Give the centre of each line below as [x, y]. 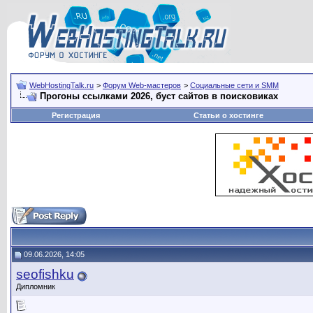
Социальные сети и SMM [234, 85]
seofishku [45, 274]
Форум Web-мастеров [142, 85]
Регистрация [76, 115]
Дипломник [36, 286]
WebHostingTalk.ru [61, 85]
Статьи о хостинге [228, 115]
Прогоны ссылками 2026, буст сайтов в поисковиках [159, 96]
